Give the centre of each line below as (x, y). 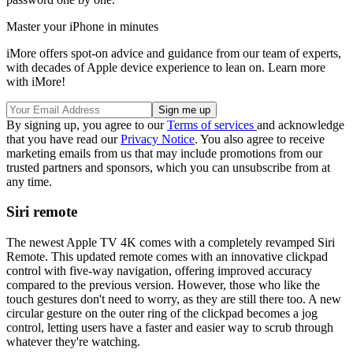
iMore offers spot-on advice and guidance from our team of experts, (174, 53)
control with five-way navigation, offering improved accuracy (159, 271)
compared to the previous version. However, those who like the (163, 285)
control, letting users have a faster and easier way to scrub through (170, 328)
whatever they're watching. (73, 342)
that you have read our (63, 139)
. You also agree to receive (260, 139)
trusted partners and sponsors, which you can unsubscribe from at (168, 167)
